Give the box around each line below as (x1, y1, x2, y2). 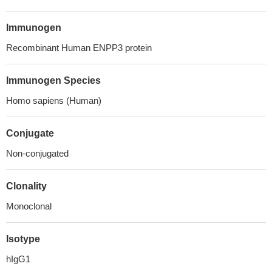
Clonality (6, 181, 47, 191)
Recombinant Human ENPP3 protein (6, 42, 152, 53)
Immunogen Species (6, 75, 101, 86)
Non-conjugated (6, 148, 69, 158)
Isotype (6, 234, 40, 244)
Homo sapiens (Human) (6, 95, 101, 106)
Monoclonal (6, 201, 52, 211)
